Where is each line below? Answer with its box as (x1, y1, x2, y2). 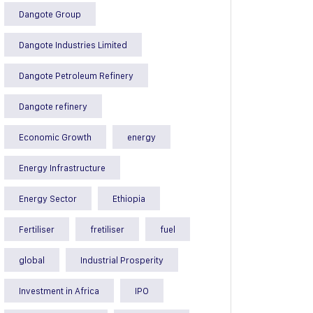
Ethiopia (112, 193, 145, 204)
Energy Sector (19, 193, 77, 204)
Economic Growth (19, 131, 92, 143)
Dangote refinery (19, 101, 87, 112)
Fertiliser (19, 224, 54, 235)
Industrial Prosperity (80, 254, 163, 265)
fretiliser (90, 224, 124, 235)
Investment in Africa (19, 285, 99, 296)
